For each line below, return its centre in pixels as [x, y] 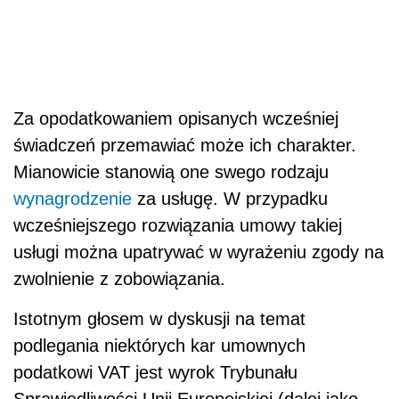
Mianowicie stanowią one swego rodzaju [171, 172]
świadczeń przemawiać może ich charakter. [185, 146]
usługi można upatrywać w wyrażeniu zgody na [199, 252]
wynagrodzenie [73, 199]
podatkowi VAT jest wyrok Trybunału [155, 373]
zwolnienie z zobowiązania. [119, 279]
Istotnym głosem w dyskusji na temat [159, 319]
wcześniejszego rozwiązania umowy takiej [178, 226]
